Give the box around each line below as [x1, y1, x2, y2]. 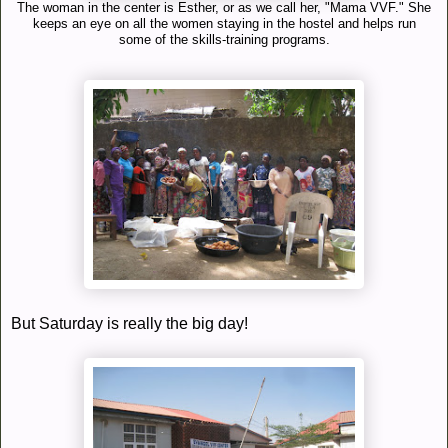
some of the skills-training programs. [118, 33, 330, 48]
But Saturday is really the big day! [11, 315, 248, 333]
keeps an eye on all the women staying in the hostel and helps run [32, 17, 416, 32]
